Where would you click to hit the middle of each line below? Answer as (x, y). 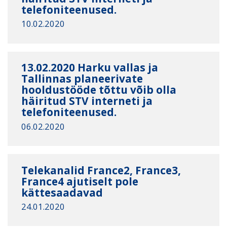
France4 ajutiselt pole (80, 181)
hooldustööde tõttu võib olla (99, 90)
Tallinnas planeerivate (82, 79)
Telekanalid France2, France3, (101, 170)
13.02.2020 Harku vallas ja (90, 68)
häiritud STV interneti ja (87, 101)
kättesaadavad (62, 192)
